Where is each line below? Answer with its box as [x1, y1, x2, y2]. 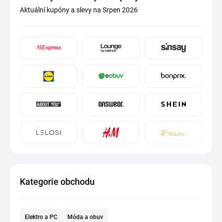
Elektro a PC [25, 214, 57, 221]
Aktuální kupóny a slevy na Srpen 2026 [20, 6, 138, 14]
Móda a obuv [67, 214, 103, 221]
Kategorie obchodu [20, 176, 95, 187]
